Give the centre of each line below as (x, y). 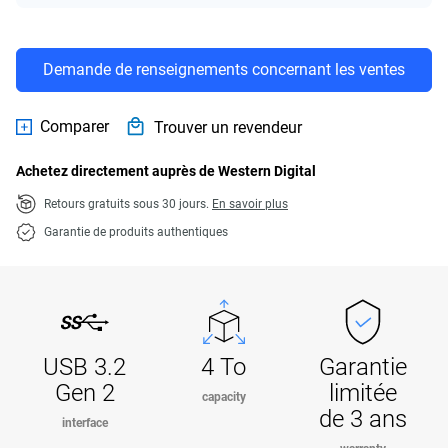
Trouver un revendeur (228, 127)
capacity (223, 397)
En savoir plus (250, 204)
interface (84, 423)
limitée (363, 393)
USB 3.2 (85, 367)
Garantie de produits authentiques (136, 232)
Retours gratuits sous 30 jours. (128, 204)
